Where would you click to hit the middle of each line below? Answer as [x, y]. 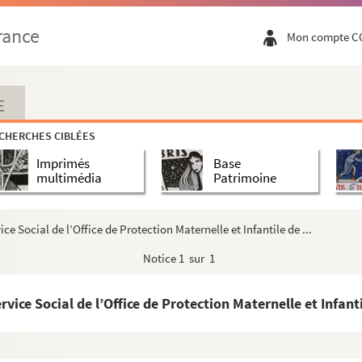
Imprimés [63, 163]
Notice [161, 258]
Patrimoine [244, 177]
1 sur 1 [197, 258]
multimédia [69, 177]
